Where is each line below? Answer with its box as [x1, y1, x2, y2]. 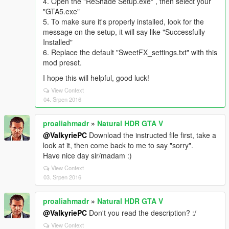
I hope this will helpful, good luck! [43, 73, 149, 83]
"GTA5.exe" [43, 6, 80, 16]
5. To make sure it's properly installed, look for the [43, 16, 204, 27]
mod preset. [43, 57, 82, 67]
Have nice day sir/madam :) [43, 150, 132, 161]
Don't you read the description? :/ [87, 208, 196, 218]
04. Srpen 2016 [43, 95, 81, 103]
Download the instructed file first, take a [87, 130, 216, 140]
